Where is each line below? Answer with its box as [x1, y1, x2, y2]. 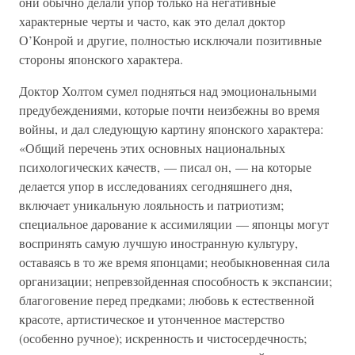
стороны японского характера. [19, 51, 183, 67]
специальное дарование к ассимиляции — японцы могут [19, 216, 329, 232]
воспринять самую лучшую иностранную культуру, [19, 235, 298, 251]
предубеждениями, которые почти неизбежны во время [19, 101, 319, 118]
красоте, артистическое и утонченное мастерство [19, 311, 284, 327]
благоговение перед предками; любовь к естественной [19, 292, 315, 308]
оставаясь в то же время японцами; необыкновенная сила [19, 254, 330, 270]
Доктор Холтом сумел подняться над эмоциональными [19, 82, 317, 99]
